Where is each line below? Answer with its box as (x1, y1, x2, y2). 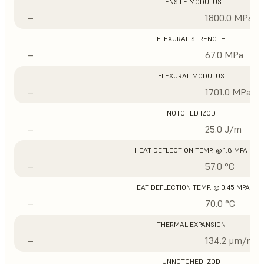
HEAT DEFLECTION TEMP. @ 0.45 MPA (132, 183, 250, 192)
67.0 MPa (205, 49, 243, 61)
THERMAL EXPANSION (156, 220, 226, 229)
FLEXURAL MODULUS (157, 71, 225, 80)
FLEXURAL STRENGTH (156, 34, 226, 43)
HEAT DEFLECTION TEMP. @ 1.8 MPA (134, 146, 247, 154)
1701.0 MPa (205, 86, 251, 98)
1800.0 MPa (205, 12, 253, 24)
